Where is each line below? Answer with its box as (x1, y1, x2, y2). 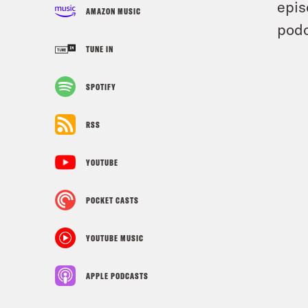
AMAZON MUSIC (86, 5, 141, 16)
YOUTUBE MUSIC (86, 232, 144, 243)
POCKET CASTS (86, 195, 139, 206)
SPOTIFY (86, 81, 116, 92)
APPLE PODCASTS (86, 270, 148, 281)
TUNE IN (86, 43, 113, 54)
